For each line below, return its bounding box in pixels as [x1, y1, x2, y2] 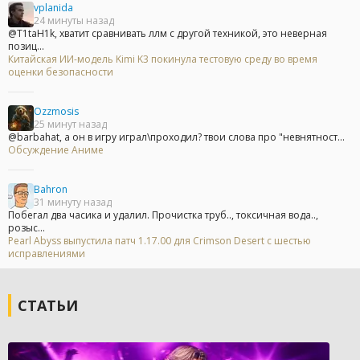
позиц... [8, 39, 44, 53]
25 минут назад [34, 117, 107, 131]
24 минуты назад [34, 13, 114, 27]
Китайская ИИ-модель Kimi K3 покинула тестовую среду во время [8, 51, 317, 66]
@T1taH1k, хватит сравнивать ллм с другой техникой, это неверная [8, 26, 327, 40]
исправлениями [8, 246, 85, 260]
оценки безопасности [8, 64, 113, 79]
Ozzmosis [34, 104, 79, 118]
